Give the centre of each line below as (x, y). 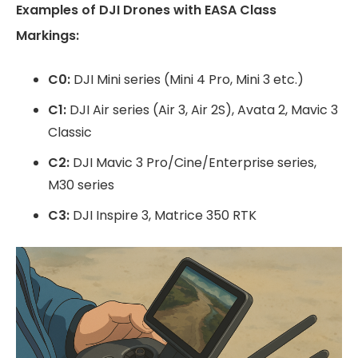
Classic (70, 132)
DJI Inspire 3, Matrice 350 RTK (163, 215)
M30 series (81, 185)
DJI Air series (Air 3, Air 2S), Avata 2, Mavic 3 (202, 110)
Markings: (48, 36)
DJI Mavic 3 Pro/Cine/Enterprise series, (193, 163)
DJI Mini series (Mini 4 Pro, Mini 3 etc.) (187, 80)
